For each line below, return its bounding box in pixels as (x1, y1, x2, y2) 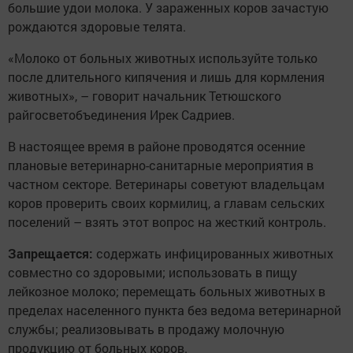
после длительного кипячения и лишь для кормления (8, 69, 325, 85)
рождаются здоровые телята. (8, 18, 189, 35)
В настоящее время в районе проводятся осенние (8, 138, 305, 154)
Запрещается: (8, 245, 93, 262)
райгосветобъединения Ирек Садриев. (8, 106, 238, 123)
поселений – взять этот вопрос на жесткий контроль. (8, 214, 326, 230)
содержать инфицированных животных (93, 245, 333, 262)
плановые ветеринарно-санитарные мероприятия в (8, 157, 314, 173)
